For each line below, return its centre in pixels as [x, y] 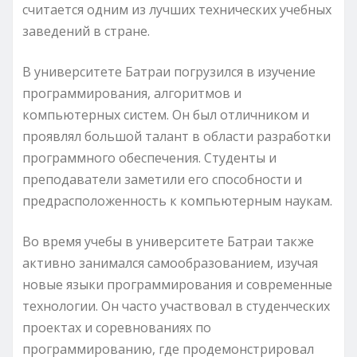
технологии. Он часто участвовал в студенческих [176, 306]
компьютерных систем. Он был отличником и [166, 114]
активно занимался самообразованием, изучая [170, 263]
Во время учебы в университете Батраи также [168, 241]
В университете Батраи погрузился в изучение [169, 71]
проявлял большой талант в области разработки [177, 136]
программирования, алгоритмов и [132, 93]
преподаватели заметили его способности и [162, 179]
